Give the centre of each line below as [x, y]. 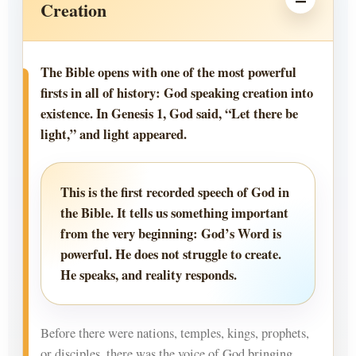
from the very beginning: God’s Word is [171, 234]
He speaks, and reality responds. [149, 275]
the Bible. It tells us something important [174, 213]
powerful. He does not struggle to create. [171, 255]
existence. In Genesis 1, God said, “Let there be [169, 114]
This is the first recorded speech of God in [175, 193]
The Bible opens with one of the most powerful [168, 73]
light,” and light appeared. [114, 135]
